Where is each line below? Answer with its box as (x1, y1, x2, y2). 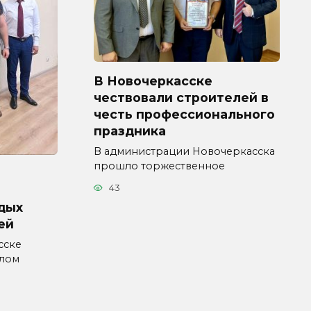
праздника (94, 123, 166, 138)
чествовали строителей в (94, 90, 269, 105)
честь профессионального (94, 106, 275, 121)
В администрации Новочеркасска (94, 144, 275, 158)
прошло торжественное (94, 159, 225, 172)
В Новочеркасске (94, 73, 212, 88)
